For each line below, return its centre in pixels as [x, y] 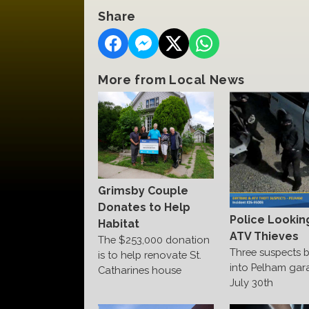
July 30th [251, 282]
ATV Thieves [264, 236]
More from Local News [171, 80]
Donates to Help [144, 208]
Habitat [119, 224]
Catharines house [140, 270]
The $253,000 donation [154, 240]
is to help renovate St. [150, 255]
